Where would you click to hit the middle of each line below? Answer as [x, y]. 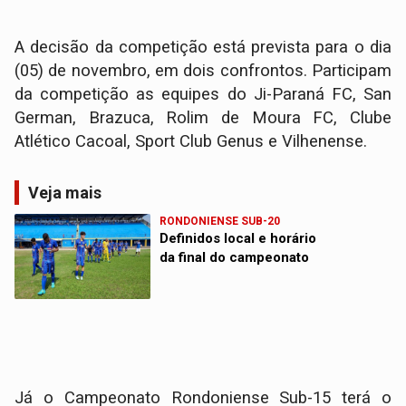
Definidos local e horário [238, 239]
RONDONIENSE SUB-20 [220, 222]
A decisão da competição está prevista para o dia [203, 48]
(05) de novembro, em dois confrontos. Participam [203, 71]
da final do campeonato [235, 258]
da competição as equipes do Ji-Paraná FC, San [203, 95]
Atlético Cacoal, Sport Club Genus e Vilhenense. [191, 142]
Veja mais [65, 193]
